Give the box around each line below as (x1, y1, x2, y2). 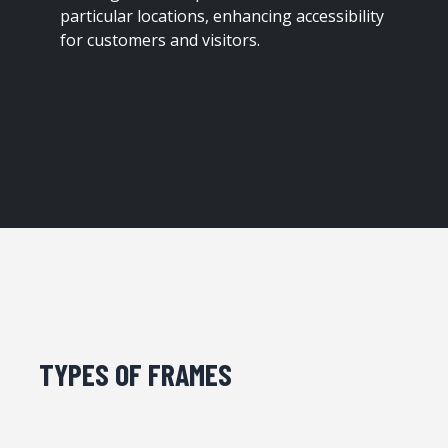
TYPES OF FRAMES (38, 356, 232, 393)
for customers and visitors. (60, 29, 261, 52)
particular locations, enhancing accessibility (60, 5, 385, 28)
